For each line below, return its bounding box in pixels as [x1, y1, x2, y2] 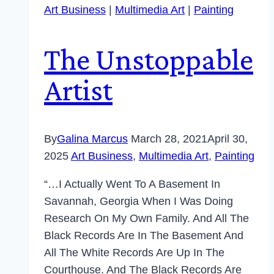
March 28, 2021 [131, 133, 207, 145]
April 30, [207, 133, 248, 145]
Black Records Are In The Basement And [44, 229, 243, 242]
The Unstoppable [44, 42, 253, 76]
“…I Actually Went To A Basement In [44, 178, 220, 190]
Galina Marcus [57, 133, 128, 145]
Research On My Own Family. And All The [44, 212, 249, 224]
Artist [44, 72, 113, 107]
